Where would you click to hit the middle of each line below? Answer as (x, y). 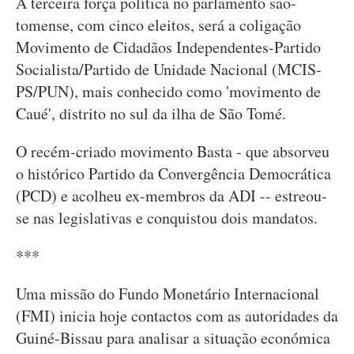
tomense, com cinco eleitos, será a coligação (158, 25)
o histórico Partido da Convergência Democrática (173, 173)
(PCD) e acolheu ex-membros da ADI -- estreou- (171, 196)
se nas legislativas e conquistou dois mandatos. (167, 218)
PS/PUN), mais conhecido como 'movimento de (168, 91)
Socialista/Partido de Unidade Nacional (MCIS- (169, 69)
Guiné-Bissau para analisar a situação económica (173, 338)
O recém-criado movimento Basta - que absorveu (173, 151)
